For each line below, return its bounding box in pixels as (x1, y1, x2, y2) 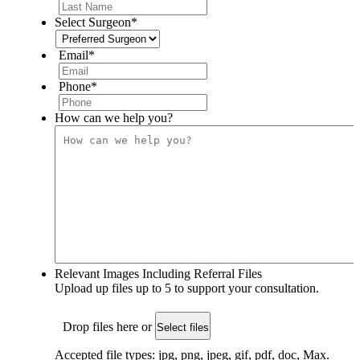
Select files (157, 321, 209, 333)
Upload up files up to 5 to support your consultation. (55, 280, 319, 295)
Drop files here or (63, 319, 155, 333)
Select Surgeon (55, 14, 131, 29)
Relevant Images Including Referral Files (55, 266, 262, 280)
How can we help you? (55, 110, 173, 125)
